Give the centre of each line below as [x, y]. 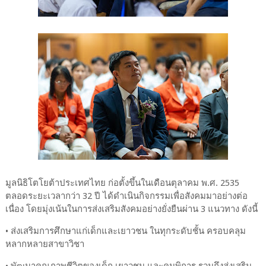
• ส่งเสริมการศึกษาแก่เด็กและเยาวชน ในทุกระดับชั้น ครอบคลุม [125, 231]
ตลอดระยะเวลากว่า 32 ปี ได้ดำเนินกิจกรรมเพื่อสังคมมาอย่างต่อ [126, 196]
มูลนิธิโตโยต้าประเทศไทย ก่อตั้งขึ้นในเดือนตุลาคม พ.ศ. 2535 [122, 183]
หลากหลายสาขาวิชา [45, 244]
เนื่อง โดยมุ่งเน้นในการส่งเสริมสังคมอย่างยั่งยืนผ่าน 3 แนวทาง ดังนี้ [131, 209]
